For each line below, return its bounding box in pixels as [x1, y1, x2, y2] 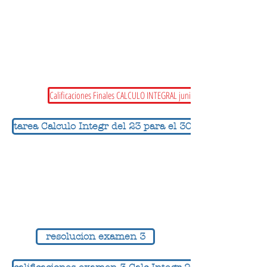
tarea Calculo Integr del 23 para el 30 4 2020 [14, 120, 227, 132]
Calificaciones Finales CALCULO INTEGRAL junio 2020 [49, 89, 211, 102]
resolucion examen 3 [45, 231, 145, 242]
